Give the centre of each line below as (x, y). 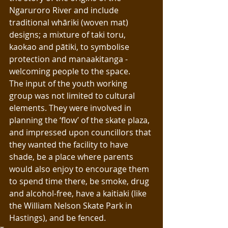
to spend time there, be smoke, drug (80, 181)
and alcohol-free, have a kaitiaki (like (79, 194)
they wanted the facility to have (70, 145)
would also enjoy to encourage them (80, 169)
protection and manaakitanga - (69, 59)
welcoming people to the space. (71, 72)
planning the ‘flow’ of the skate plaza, (80, 120)
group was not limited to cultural (73, 96)
